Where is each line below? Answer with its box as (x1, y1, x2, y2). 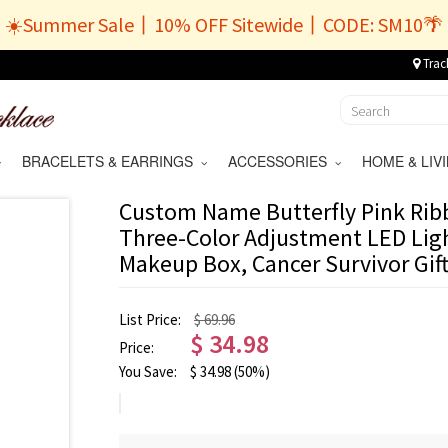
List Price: (119, 310, 184, 329)
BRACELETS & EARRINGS (21, 151, 201, 171)
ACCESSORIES (227, 151, 335, 171)
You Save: (119, 362, 180, 381)
